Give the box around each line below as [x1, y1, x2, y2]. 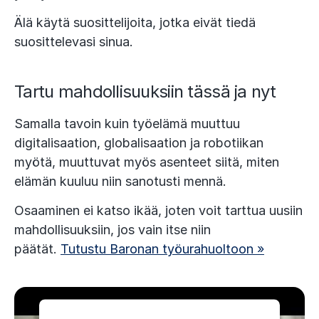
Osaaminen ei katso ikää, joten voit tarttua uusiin [14, 203, 303, 219]
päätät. [14, 241, 61, 257]
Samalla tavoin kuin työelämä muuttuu [14, 116, 240, 132]
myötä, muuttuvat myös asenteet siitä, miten [14, 155, 279, 170]
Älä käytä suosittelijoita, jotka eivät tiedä [14, 15, 256, 31]
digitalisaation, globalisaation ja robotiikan [14, 135, 263, 151]
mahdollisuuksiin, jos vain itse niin [14, 222, 211, 238]
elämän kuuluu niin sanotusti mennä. [14, 174, 226, 189]
